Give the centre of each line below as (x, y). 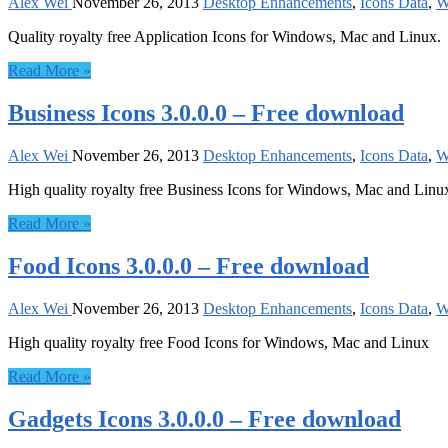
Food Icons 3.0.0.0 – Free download (188, 265)
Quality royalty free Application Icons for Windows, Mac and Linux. (224, 37)
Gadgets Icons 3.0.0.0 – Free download (204, 418)
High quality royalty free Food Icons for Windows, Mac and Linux (218, 342)
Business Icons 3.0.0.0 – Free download (206, 113)
